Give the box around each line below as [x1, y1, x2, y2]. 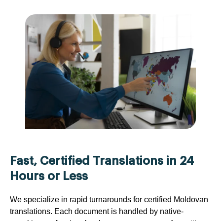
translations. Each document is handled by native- [10, 207, 184, 216]
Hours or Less [10, 170, 88, 182]
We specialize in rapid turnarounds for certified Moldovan [10, 195, 208, 204]
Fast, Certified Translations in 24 [10, 154, 194, 167]
